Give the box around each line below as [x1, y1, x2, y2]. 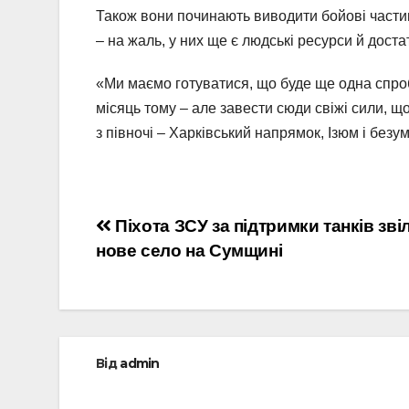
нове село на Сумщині [96, 240, 283, 260]
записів [95, 251, 202, 288]
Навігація [95, 214, 231, 250]
